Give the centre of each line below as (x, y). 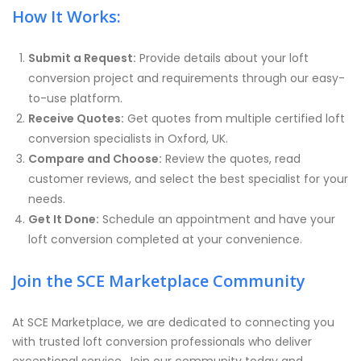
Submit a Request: (82, 58)
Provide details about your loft (222, 58)
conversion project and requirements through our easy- (187, 78)
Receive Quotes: (76, 118)
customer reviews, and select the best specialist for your (188, 179)
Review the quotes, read (231, 159)
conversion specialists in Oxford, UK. (128, 139)
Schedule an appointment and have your (217, 219)
